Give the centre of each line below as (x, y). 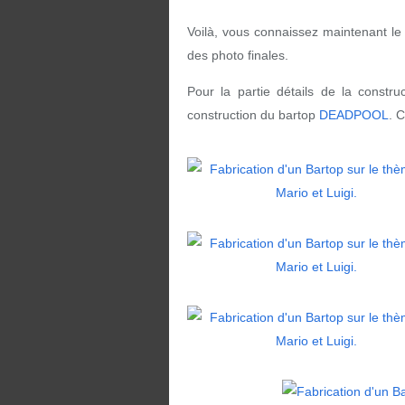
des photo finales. (238, 55)
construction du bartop (253, 115)
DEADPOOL (354, 115)
